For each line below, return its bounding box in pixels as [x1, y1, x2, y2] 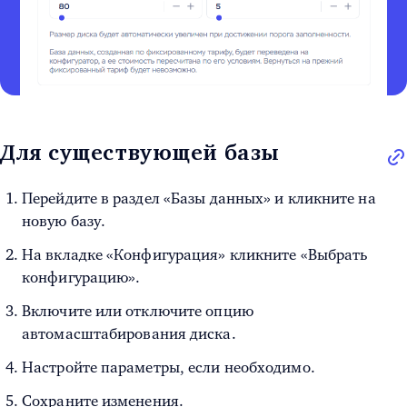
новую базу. [22, 212, 106, 230]
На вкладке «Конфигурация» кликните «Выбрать [22, 245, 369, 263]
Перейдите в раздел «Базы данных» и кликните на [22, 189, 376, 207]
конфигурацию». [22, 268, 141, 286]
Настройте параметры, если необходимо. [22, 358, 315, 376]
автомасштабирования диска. [22, 324, 236, 342]
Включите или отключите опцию [22, 302, 253, 320]
